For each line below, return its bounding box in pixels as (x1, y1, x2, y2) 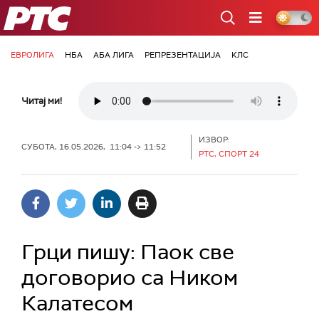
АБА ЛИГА (93, 50, 134, 60)
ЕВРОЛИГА (11, 50, 54, 60)
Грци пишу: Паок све (21, 238, 234, 266)
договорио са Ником (21, 263, 238, 291)
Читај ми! (21, 95, 62, 107)
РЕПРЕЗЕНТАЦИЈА (145, 50, 221, 60)
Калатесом (21, 289, 133, 317)
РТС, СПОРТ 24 (199, 149, 259, 159)
